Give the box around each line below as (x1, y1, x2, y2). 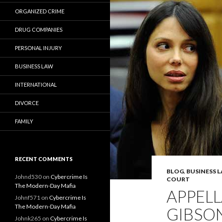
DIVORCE (15, 100, 39, 106)
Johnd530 (15, 173, 42, 180)
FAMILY (15, 118, 33, 124)
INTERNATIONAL (15, 81, 57, 88)
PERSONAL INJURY (15, 45, 62, 51)
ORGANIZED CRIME (15, 8, 64, 14)
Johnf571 (15, 194, 40, 201)
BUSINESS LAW (15, 63, 53, 69)
